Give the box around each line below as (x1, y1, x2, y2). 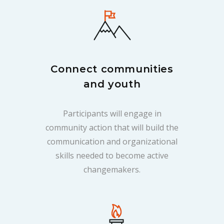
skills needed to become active (55, 150, 168, 161)
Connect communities (50, 63, 173, 75)
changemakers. (83, 164, 140, 175)
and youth (83, 78, 141, 90)
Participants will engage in (62, 108, 161, 119)
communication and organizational (46, 136, 177, 147)
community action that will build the (45, 122, 178, 133)
